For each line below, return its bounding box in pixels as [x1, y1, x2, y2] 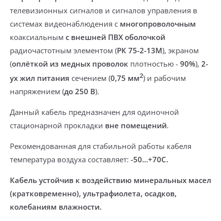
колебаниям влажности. [10, 202, 102, 212]
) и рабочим [143, 73, 186, 83]
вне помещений [105, 120, 167, 130]
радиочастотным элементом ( [10, 45, 117, 55]
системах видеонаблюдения [10, 19, 112, 29]
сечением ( [70, 73, 110, 83]
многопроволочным [120, 19, 196, 29]
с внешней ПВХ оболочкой [66, 32, 165, 42]
